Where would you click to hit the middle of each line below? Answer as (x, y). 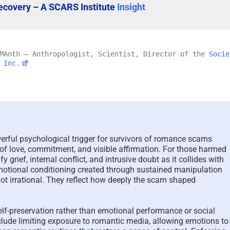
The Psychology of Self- (108, 158)
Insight (131, 7)
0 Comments (127, 193)
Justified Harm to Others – (114, 170)
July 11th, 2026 (203, 181)
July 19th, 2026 (80, 193)
